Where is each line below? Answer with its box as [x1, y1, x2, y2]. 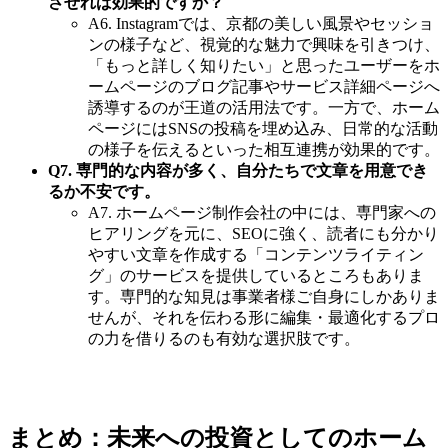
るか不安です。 [48, 182, 160, 200]
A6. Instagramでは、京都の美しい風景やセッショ [88, 14, 434, 32]
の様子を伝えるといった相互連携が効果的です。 [88, 140, 440, 158]
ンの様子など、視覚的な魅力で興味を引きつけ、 [88, 35, 440, 53]
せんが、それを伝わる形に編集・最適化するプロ [88, 308, 440, 326]
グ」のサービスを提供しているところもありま [88, 266, 424, 284]
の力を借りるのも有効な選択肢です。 [88, 329, 360, 347]
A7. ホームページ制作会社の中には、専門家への [88, 203, 436, 221]
